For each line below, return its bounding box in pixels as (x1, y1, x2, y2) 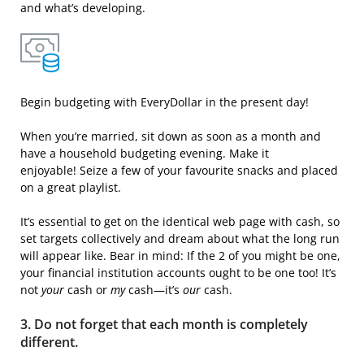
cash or (67, 281, 110, 297)
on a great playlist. (20, 179, 121, 195)
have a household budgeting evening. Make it (20, 145, 269, 161)
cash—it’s (125, 281, 183, 297)
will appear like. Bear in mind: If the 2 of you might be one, (20, 247, 340, 263)
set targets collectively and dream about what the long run (20, 230, 340, 246)
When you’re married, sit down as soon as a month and (20, 128, 321, 144)
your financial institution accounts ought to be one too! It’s (20, 264, 336, 280)
